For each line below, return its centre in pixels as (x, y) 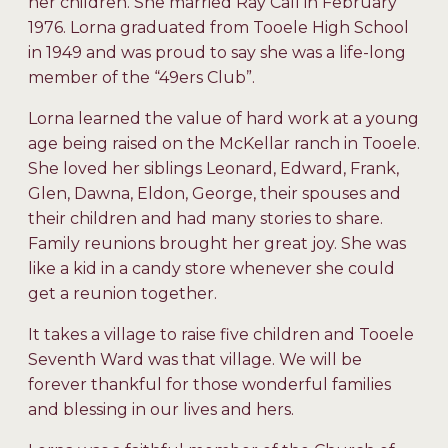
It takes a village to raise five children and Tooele (221, 335)
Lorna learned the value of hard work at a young (223, 119)
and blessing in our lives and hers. (161, 410)
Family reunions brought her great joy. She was (217, 244)
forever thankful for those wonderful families (209, 385)
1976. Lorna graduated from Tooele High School (218, 28)
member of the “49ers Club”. (141, 78)
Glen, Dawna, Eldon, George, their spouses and (214, 194)
